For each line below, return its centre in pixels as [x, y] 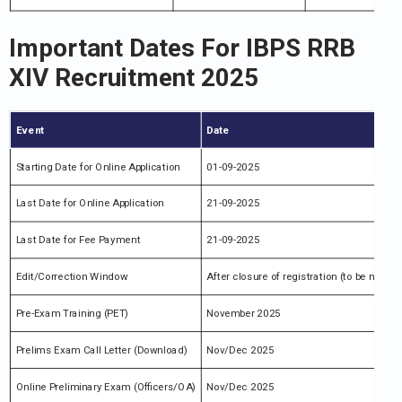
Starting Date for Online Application [98, 167]
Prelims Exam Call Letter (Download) [101, 350]
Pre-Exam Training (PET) [72, 313]
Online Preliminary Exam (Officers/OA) [106, 387]
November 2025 [244, 313]
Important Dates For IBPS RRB [182, 48]
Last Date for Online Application [90, 203]
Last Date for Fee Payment [78, 240]
